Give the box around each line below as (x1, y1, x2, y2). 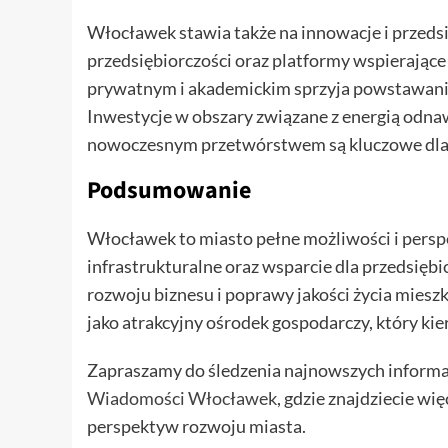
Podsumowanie (87, 173, 251, 209)
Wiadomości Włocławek (87, 387, 277, 410)
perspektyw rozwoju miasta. (87, 415, 306, 438)
